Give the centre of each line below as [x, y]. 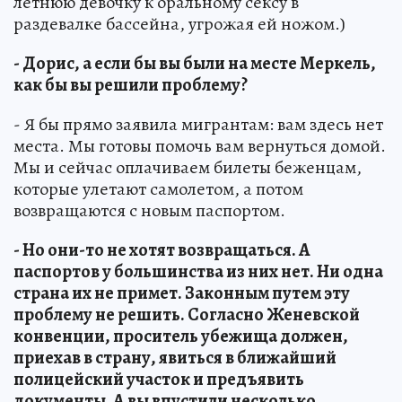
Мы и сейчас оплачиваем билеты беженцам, [188, 168]
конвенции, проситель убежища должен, [181, 336]
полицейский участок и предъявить [159, 380]
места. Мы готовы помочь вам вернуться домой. [200, 146]
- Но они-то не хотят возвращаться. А [162, 250]
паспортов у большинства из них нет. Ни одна [198, 272]
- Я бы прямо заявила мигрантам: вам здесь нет [198, 125]
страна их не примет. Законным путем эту [182, 293]
